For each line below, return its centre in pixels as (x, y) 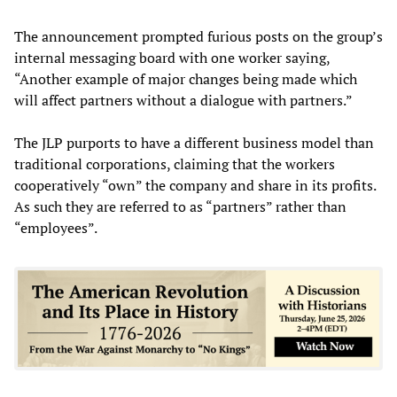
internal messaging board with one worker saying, (172, 57)
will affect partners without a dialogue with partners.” (183, 100)
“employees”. (56, 227)
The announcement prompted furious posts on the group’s (198, 36)
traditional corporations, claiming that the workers (175, 163)
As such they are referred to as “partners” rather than (180, 206)
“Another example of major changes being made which (186, 78)
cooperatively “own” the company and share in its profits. (195, 185)
